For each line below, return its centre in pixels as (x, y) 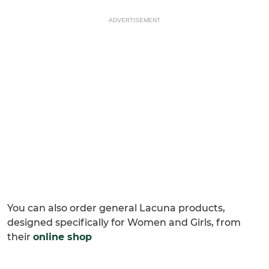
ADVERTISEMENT (134, 20)
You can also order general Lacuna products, (116, 208)
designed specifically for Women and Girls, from (124, 223)
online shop (62, 237)
